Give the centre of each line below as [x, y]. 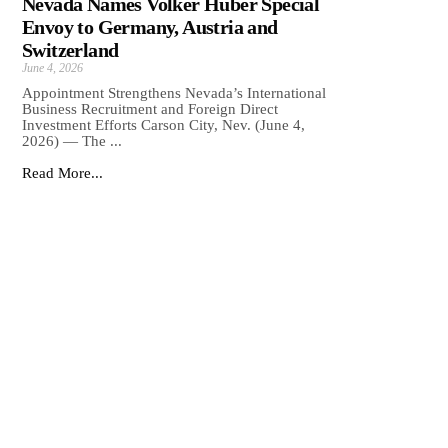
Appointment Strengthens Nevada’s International [174, 93]
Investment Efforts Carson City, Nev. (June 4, [163, 125]
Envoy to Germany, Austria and [150, 27]
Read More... [62, 173]
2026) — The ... [72, 141]
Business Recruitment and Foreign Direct [150, 109]
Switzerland [70, 50]
